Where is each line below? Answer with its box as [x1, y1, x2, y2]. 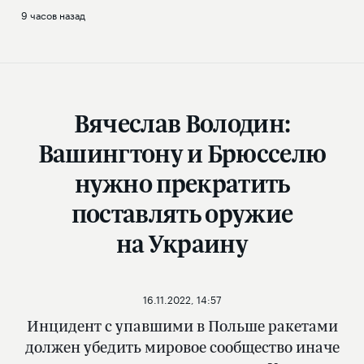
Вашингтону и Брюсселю [37, 136, 327, 171]
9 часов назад [21, 6, 85, 23]
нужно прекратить [74, 166, 290, 201]
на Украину [115, 226, 249, 262]
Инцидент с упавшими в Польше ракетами [26, 315, 338, 337]
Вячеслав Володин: [73, 106, 291, 141]
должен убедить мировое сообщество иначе [24, 336, 340, 358]
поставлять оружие [71, 196, 293, 232]
